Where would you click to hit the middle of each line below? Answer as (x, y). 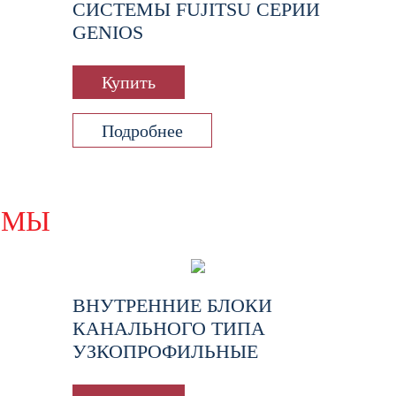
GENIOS (108, 32)
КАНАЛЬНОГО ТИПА (169, 328)
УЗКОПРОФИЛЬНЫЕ (165, 351)
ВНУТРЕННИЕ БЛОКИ (172, 305)
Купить (129, 83)
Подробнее (142, 130)
